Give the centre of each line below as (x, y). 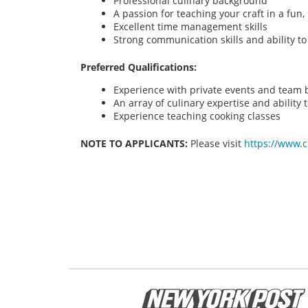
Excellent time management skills (192, 26)
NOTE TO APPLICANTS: (134, 144)
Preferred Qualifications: (140, 67)
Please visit (217, 144)
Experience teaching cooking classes (197, 116)
